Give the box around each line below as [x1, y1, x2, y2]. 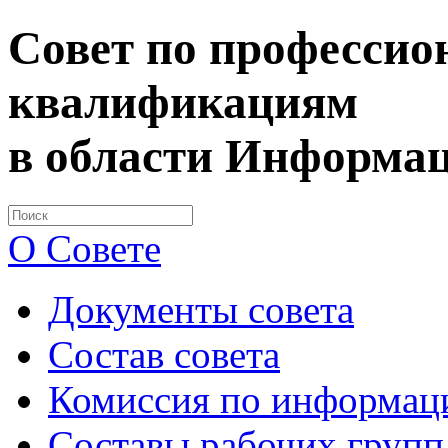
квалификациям [8, 76, 358, 129]
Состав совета [48, 332, 280, 376]
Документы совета [48, 287, 354, 331]
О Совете [8, 226, 161, 270]
